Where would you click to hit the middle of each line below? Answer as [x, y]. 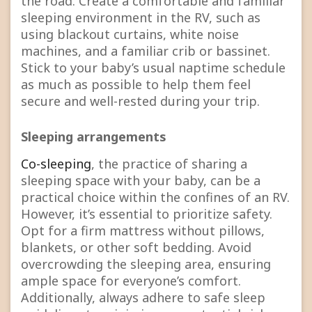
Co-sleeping [56, 163]
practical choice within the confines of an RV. [155, 197]
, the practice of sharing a [169, 163]
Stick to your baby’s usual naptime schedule [153, 68]
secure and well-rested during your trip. [140, 101]
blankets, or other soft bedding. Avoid [136, 247]
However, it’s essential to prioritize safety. [147, 213]
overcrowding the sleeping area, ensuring [146, 264]
